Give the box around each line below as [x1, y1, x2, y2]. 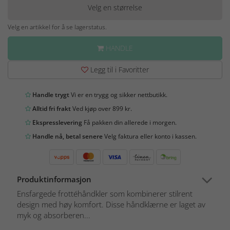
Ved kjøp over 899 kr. [71, 104, 132, 113]
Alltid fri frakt [31, 104, 71, 113]
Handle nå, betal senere [31, 132, 103, 141]
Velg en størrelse [88, 3, 142, 13]
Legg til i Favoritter [88, 65, 149, 75]
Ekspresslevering [31, 118, 82, 127]
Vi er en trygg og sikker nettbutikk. [69, 90, 167, 100]
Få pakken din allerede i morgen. [82, 118, 177, 127]
